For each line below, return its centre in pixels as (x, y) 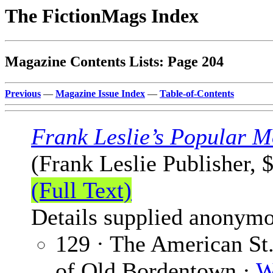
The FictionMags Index (102, 16)
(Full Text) (81, 190)
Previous (23, 94)
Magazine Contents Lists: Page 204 (114, 62)
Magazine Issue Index (100, 94)
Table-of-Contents (197, 94)
